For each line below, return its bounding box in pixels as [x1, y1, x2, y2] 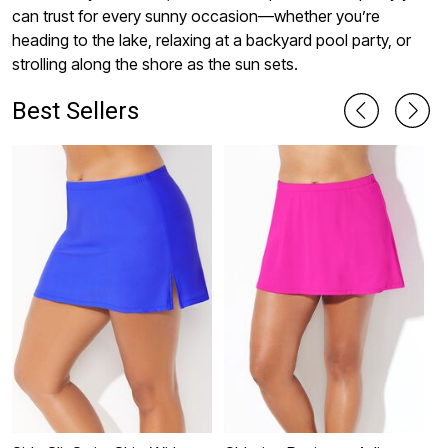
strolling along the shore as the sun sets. [12, 54, 298, 75]
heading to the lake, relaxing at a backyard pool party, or [12, 30, 411, 51]
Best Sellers [12, 96, 139, 125]
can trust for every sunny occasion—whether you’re [12, 6, 380, 27]
